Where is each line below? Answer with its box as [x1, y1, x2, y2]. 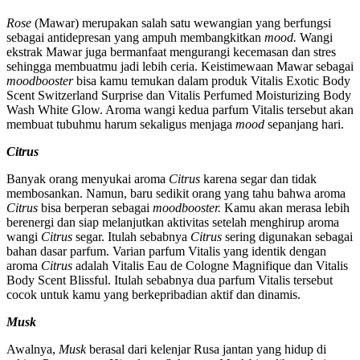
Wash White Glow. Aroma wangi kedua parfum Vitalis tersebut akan [6, 102, 354, 117]
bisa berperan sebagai [41, 200, 153, 215]
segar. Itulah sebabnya [76, 229, 190, 243]
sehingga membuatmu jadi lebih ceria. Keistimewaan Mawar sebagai [6, 59, 354, 73]
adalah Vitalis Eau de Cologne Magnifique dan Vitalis [76, 258, 348, 272]
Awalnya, [6, 342, 59, 356]
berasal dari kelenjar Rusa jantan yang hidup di [89, 342, 326, 356]
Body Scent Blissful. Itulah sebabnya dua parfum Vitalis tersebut [6, 272, 333, 287]
